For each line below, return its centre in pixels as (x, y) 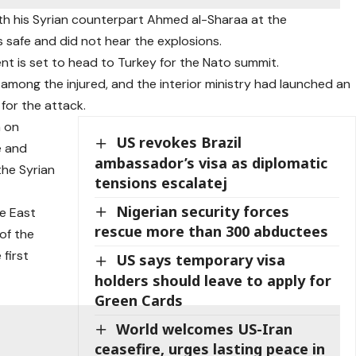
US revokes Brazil (179, 142)
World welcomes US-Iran (205, 329)
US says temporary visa (201, 260)
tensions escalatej (161, 182)
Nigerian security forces (203, 211)
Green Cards (139, 300)
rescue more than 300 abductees (212, 232)
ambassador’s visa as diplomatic (211, 163)
